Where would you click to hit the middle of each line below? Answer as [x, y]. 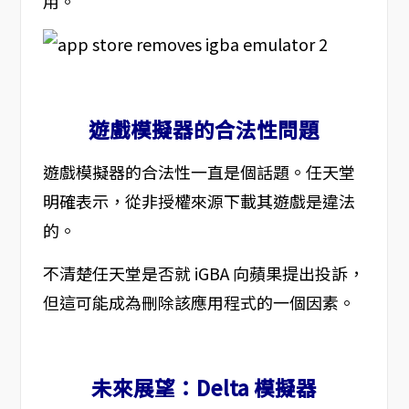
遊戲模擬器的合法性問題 [204, 129]
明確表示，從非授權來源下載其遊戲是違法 [199, 201]
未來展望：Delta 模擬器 [204, 388]
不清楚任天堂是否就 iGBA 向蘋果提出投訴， [203, 273]
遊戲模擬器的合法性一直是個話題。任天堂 [199, 172]
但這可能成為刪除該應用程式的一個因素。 [199, 303]
